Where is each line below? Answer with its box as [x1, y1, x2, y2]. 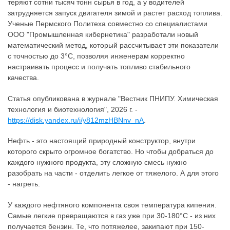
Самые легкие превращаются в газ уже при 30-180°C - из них [8, 211, 216, 220]
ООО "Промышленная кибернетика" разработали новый [8, 30, 198, 39]
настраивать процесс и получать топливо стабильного [8, 63, 190, 71]
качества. [8, 73, 39, 82]
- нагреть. [8, 180, 40, 188]
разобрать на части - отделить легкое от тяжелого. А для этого [8, 169, 219, 178]
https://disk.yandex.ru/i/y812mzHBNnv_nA [8, 116, 144, 124]
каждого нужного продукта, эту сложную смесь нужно [8, 158, 187, 167]
